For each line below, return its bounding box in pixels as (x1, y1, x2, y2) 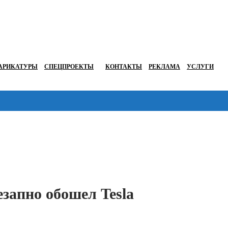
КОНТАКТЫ (105, 63, 142, 71)
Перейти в (186, 119, 224, 128)
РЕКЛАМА (149, 63, 180, 71)
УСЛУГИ (187, 63, 214, 71)
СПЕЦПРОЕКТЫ (44, 63, 94, 71)
